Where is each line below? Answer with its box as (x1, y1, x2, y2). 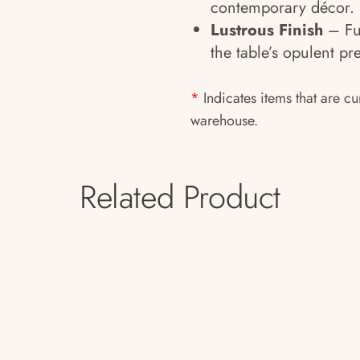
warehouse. (190, 110, 258, 131)
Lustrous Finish (211, 18, 323, 42)
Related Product (80, 174, 280, 220)
